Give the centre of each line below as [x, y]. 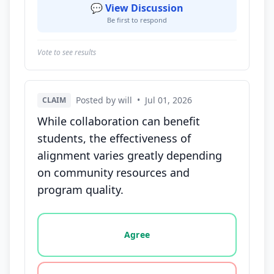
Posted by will [104, 100]
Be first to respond [137, 20]
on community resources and [113, 172]
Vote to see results [67, 52]
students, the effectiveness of [114, 138]
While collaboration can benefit [119, 121]
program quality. [80, 190]
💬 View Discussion [137, 8]
